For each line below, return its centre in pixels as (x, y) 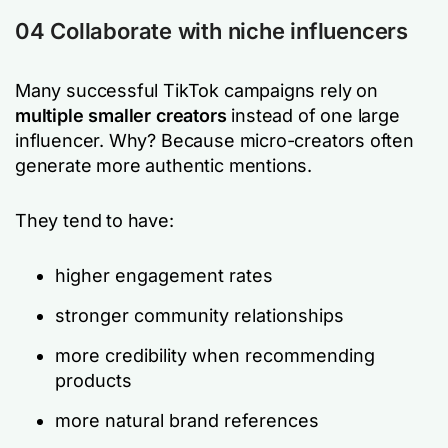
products (93, 380)
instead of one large (313, 115)
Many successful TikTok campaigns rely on (196, 90)
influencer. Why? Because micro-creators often (214, 140)
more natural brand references (187, 420)
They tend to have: (94, 220)
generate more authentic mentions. (164, 165)
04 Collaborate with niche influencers (211, 30)
